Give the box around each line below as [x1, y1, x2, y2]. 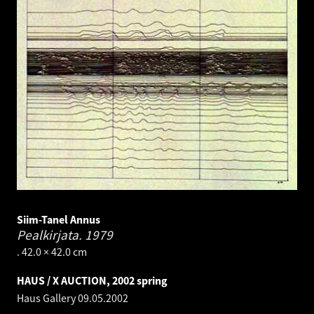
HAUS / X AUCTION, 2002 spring [17, 273, 168, 287]
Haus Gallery [17, 290, 78, 305]
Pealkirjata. [17, 226, 85, 243]
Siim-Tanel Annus [17, 212, 100, 226]
